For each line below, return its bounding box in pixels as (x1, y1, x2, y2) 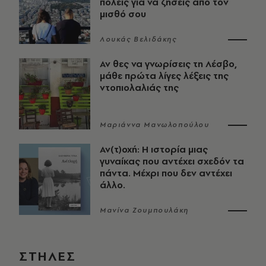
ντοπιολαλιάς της (100, 81, 179, 94)
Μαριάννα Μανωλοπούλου (100, 120, 210, 130)
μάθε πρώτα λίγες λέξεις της (100, 69, 229, 83)
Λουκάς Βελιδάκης (100, 34, 177, 45)
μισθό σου (100, 8, 146, 21)
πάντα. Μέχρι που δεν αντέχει (100, 167, 232, 180)
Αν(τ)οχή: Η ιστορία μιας (100, 143, 208, 156)
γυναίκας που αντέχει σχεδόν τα (100, 155, 244, 168)
